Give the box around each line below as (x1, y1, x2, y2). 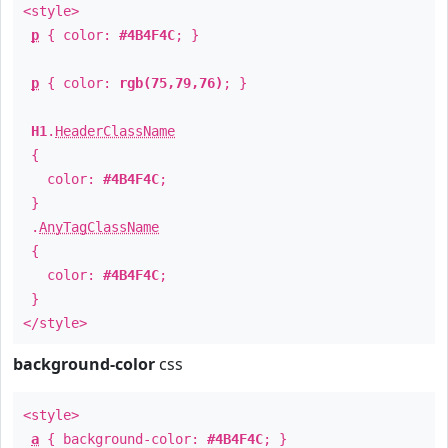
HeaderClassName (55, 123, 175, 139)
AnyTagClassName (39, 219, 159, 235)
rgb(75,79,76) (119, 75, 223, 91)
